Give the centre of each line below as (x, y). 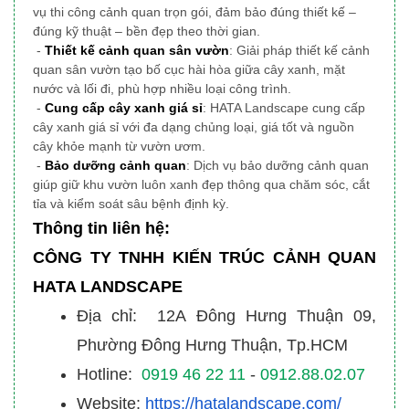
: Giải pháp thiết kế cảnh (299, 51)
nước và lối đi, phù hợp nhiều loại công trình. (162, 89)
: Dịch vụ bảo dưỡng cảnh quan (278, 166)
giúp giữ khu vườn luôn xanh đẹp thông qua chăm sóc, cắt (201, 185)
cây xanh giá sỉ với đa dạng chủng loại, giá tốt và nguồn (194, 127)
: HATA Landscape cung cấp (284, 108)
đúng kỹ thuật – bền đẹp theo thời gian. (147, 31)
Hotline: (107, 375)
